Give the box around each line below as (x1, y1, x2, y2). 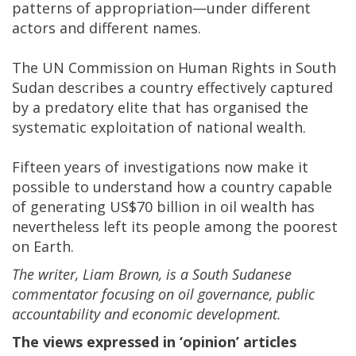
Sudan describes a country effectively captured (12, 78, 333, 98)
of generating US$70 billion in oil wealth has (12, 197, 315, 217)
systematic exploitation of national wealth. (12, 118, 306, 137)
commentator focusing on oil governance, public (12, 284, 315, 304)
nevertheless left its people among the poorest (12, 217, 338, 237)
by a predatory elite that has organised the (12, 98, 308, 118)
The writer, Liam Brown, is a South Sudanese (12, 265, 292, 284)
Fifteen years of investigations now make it (12, 157, 308, 177)
